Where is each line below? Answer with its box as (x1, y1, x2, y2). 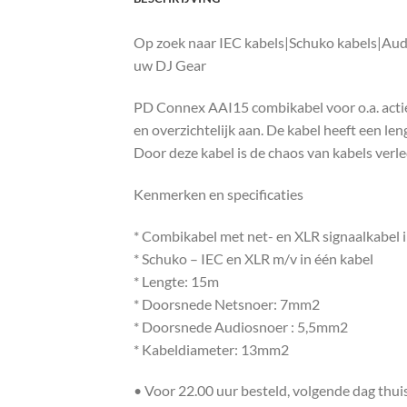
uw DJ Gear (134, 56, 206, 74)
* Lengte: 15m (134, 272, 219, 290)
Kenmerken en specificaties (134, 184, 303, 203)
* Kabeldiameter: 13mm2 (134, 340, 289, 358)
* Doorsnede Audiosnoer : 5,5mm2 (134, 317, 348, 335)
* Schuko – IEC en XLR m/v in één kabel (134, 249, 373, 267)
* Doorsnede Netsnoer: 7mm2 (134, 294, 320, 313)
